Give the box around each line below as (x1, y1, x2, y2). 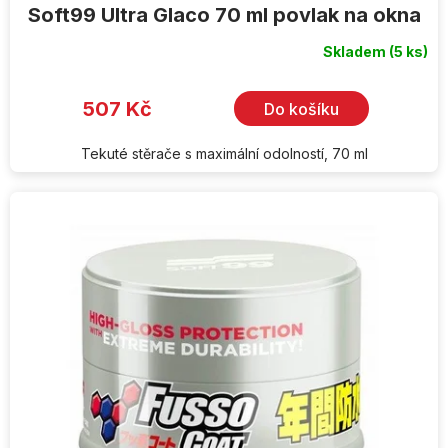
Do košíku (264, 98, 339, 119)
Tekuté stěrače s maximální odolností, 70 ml (80, 145, 368, 163)
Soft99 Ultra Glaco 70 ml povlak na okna (27, 3, 421, 28)
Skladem (323, 43, 389, 61)
